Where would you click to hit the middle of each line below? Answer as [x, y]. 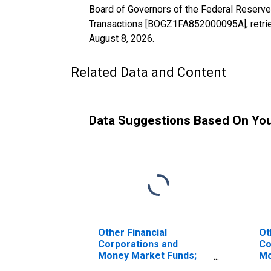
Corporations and [138, 244]
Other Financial [132, 232]
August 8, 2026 [121, 38]
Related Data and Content [149, 72]
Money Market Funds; [147, 255]
